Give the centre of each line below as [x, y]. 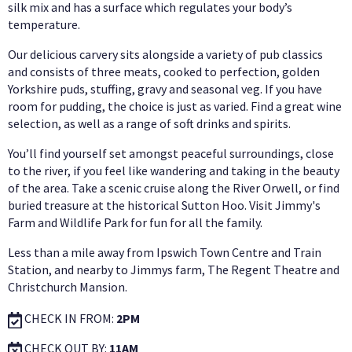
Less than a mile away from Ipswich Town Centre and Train [165, 253]
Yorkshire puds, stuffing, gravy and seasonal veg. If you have [165, 89]
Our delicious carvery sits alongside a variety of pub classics [165, 55]
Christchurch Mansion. [68, 287]
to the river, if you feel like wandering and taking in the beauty [174, 171]
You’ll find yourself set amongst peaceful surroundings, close [171, 154]
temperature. [44, 25]
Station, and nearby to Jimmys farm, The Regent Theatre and [174, 270]
